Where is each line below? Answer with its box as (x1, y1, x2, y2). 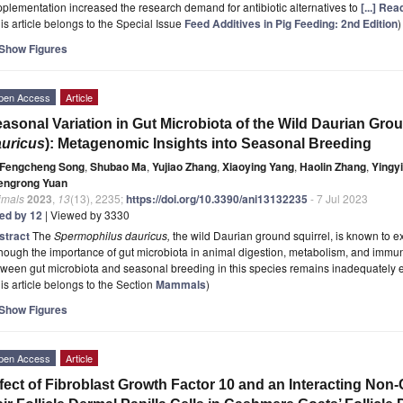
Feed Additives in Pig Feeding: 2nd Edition (184, 14, 398, 31)
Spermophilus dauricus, (54, 227, 170, 243)
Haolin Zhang (300, 157, 366, 175)
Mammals (156, 275, 206, 292)
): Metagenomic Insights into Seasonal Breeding (45, 135, 372, 151)
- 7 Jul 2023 (308, 190, 368, 206)
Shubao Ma (90, 157, 147, 175)
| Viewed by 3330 (42, 206, 130, 222)
